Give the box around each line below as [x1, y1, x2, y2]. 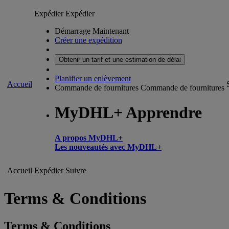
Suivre [65, 166, 86, 175]
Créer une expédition [55, 36, 122, 44]
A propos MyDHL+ [55, 133, 123, 142]
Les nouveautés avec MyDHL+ [55, 142, 162, 151]
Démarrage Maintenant [55, 27, 129, 35]
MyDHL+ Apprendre [55, 103, 202, 122]
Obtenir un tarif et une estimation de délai [59, 56, 181, 63]
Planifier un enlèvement [55, 74, 131, 83]
